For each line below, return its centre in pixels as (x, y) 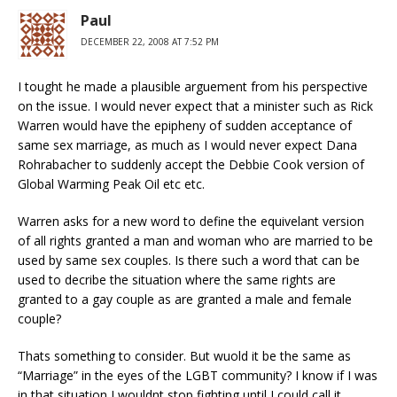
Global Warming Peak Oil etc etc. (111, 184)
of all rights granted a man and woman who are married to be (195, 241)
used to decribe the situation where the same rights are (177, 280)
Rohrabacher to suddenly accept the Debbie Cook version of (191, 164)
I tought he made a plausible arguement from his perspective (193, 86)
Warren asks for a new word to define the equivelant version (191, 221)
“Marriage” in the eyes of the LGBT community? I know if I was (198, 375)
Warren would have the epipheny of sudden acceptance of (185, 125)
